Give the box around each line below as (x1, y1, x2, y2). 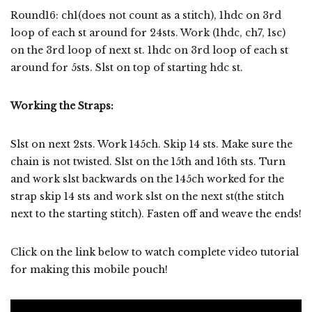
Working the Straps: (10, 100, 114, 113)
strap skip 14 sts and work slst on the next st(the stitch (10, 190, 284, 203)
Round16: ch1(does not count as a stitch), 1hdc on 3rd (10, 9, 281, 22)
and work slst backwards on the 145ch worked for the (10, 173, 284, 186)
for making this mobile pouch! (10, 263, 168, 276)
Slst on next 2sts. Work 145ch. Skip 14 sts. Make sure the (10, 138, 292, 151)
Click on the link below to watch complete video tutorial (10, 246, 299, 259)
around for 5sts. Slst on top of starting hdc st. (10, 61, 243, 75)
